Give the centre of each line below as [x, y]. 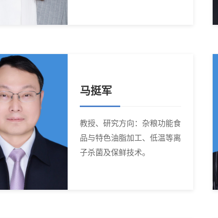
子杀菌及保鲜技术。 [115, 153]
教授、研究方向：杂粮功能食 [130, 124]
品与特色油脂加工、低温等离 [130, 138]
